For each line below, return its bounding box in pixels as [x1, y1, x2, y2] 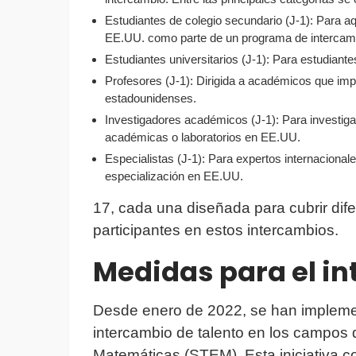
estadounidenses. [105, 91, 196, 106]
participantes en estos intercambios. [93, 222, 339, 239]
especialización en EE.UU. [105, 169, 243, 184]
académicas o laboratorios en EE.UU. [105, 130, 300, 145]
